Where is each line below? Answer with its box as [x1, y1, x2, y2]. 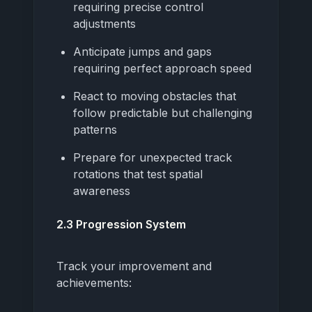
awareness [73, 183, 130, 198]
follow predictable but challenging [73, 105, 252, 120]
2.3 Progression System [56, 217, 186, 231]
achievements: [56, 275, 132, 290]
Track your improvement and [56, 258, 212, 273]
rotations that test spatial [73, 166, 203, 181]
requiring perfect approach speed [73, 61, 251, 75]
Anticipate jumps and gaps [73, 44, 212, 58]
